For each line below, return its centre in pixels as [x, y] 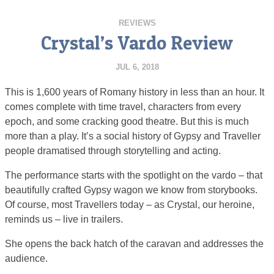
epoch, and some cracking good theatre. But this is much [127, 121]
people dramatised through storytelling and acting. [113, 151]
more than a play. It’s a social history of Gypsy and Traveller [133, 136]
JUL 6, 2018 [137, 67]
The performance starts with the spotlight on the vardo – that [134, 175]
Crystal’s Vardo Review [137, 43]
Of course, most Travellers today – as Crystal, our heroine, [130, 205]
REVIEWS [137, 23]
